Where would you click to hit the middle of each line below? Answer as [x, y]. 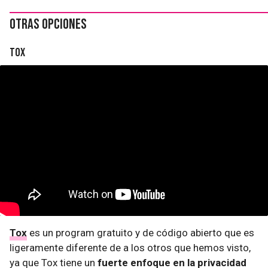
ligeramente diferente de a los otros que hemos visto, [130, 248]
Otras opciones [48, 24]
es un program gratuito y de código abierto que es [141, 233]
